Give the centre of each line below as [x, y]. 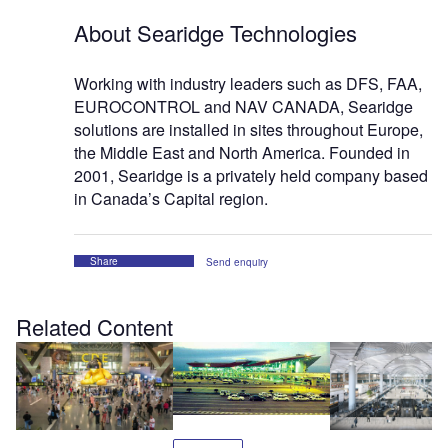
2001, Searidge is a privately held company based [251, 176]
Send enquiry [237, 262]
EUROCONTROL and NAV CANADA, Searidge [243, 107]
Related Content [94, 327]
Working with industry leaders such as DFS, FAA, [248, 84]
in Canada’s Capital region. [171, 199]
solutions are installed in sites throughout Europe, [248, 130]
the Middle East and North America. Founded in [242, 153]
